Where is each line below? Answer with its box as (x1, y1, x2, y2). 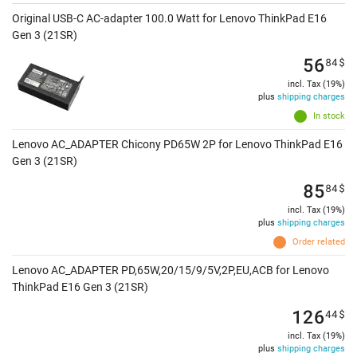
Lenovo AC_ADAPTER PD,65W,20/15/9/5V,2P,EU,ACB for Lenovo (12, 264, 329, 277)
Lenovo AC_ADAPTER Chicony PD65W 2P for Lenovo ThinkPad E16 (12, 138, 343, 151)
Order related (292, 237, 345, 248)
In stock (313, 111, 345, 122)
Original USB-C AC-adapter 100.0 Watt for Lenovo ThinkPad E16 (12, 12, 327, 25)
